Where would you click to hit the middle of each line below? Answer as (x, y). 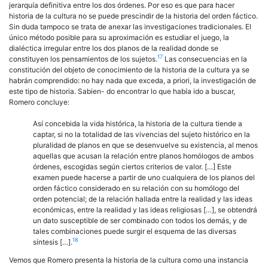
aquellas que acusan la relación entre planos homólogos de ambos (143, 156)
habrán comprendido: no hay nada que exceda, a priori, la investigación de (133, 80)
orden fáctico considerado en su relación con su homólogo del (136, 188)
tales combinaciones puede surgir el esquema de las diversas (135, 231)
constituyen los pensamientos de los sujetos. (83, 59)
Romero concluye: (39, 102)
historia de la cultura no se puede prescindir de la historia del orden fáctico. (133, 16)
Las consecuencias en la (205, 59)
